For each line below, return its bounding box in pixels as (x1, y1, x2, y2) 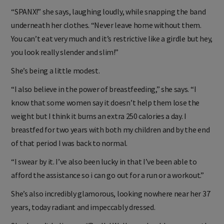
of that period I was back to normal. (11, 145, 127, 156)
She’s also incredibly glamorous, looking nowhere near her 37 (11, 196, 210, 206)
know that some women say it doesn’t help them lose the (11, 105, 200, 115)
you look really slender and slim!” (11, 54, 118, 65)
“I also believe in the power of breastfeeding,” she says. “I (11, 91, 196, 102)
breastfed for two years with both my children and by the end (11, 132, 210, 142)
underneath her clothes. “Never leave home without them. (11, 27, 201, 38)
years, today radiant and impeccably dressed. (11, 209, 155, 220)
